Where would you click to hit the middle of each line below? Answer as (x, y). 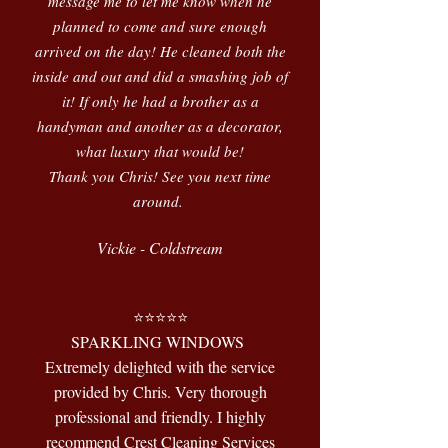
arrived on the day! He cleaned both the (160, 51)
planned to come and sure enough (160, 26)
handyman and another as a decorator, (160, 126)
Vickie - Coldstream (160, 247)
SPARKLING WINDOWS (160, 341)
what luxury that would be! (160, 151)
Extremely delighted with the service (160, 366)
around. (160, 201)
